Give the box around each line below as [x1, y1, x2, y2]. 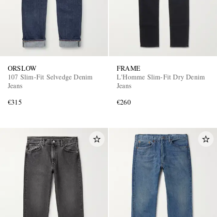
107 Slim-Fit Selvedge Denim [8, 72, 93, 82]
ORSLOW [8, 63, 37, 73]
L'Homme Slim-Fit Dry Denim [117, 72, 205, 82]
